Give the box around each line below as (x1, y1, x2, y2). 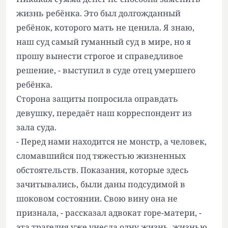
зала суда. (16, 122, 56, 133)
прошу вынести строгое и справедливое (16, 50, 183, 62)
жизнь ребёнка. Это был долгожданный (16, 8, 181, 19)
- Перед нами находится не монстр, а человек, (16, 136, 207, 147)
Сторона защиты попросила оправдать (16, 93, 178, 104)
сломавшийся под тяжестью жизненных (16, 150, 186, 161)
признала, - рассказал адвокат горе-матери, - (16, 207, 202, 218)
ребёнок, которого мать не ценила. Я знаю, (16, 22, 194, 33)
